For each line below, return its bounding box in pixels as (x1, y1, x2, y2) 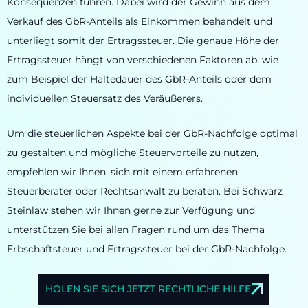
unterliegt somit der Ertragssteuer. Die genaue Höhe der (7, 34, 279, 47)
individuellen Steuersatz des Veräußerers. (7, 92, 203, 105)
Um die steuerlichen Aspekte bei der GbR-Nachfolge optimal (7, 126, 298, 140)
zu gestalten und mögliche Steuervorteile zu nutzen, (7, 146, 258, 159)
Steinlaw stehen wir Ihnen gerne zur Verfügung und (7, 203, 255, 217)
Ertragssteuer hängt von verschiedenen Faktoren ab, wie (7, 54, 278, 67)
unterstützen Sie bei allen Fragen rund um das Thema (7, 223, 265, 236)
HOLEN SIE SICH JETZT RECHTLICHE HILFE (45, 283, 252, 296)
